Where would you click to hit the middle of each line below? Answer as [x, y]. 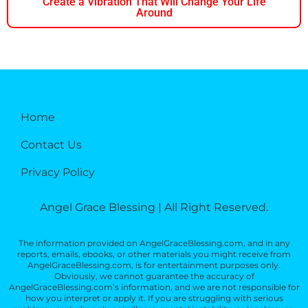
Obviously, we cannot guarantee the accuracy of [154, 276]
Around [154, 13]
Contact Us [51, 145]
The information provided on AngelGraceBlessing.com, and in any [154, 243]
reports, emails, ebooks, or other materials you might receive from [154, 254]
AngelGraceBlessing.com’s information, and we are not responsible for [154, 287]
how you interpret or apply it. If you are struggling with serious [154, 298]
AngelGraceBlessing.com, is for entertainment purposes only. [154, 265]
